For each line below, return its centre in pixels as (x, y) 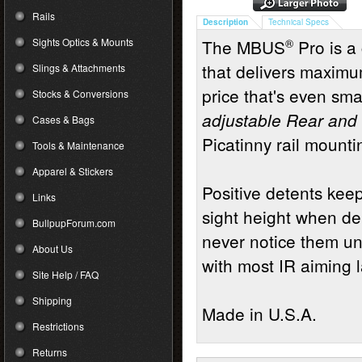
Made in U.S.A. (259, 314)
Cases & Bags (63, 119)
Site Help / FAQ (65, 274)
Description (225, 22)
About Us (53, 248)
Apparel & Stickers (73, 171)
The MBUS (244, 47)
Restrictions (58, 326)
